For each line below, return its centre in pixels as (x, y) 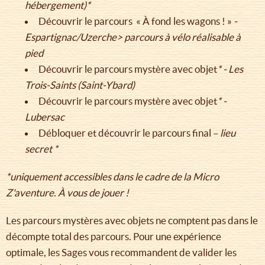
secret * (41, 149)
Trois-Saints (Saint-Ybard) (80, 85)
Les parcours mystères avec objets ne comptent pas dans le (132, 221)
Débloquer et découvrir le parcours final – (128, 133)
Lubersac (45, 117)
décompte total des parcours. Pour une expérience (114, 237)
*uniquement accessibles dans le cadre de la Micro (112, 177)
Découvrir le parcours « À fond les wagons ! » (136, 21)
